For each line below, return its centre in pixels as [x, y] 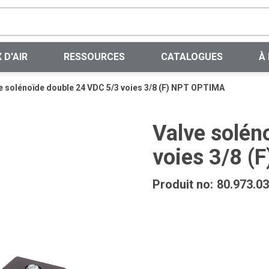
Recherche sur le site [200, 14]
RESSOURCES [94, 57]
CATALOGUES [192, 57]
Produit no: [183, 184]
